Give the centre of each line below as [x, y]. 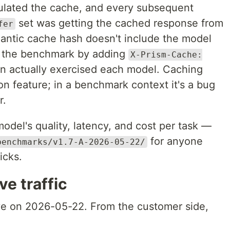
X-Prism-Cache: [166, 55]
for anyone [175, 141]
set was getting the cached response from [119, 23]
